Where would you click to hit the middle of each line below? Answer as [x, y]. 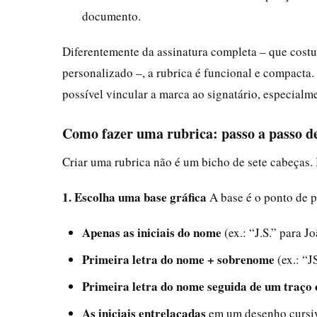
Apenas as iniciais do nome [152, 232]
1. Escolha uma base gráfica [134, 197]
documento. [111, 16]
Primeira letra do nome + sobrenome [178, 259]
